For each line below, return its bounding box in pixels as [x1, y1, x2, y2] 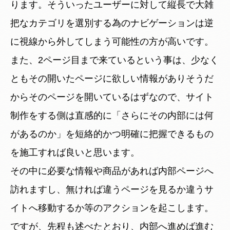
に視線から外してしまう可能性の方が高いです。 [10, 36, 214, 47]
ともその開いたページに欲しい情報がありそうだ [10, 73, 214, 84]
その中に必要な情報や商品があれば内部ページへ [10, 165, 214, 176]
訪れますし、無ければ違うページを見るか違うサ [10, 184, 214, 195]
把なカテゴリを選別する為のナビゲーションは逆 [10, 17, 214, 28]
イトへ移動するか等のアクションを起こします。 [10, 202, 214, 213]
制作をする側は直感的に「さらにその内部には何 [10, 110, 214, 121]
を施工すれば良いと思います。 [10, 147, 140, 158]
